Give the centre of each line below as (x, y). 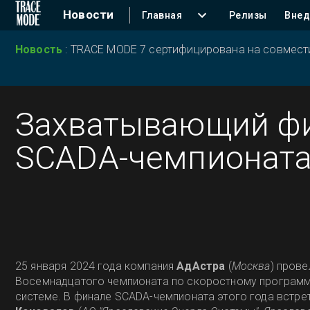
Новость (40, 49)
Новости (89, 15)
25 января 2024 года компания (96, 266)
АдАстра (202, 266)
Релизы (248, 15)
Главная (162, 15)
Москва (251, 266)
